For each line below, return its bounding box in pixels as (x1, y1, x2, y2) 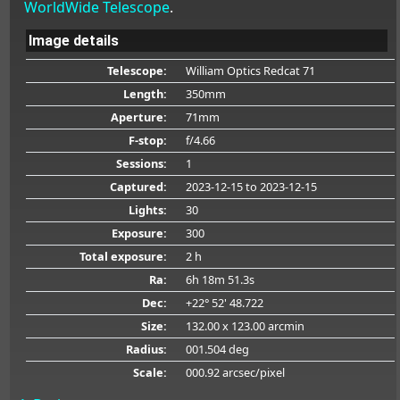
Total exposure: (79, 247, 167, 264)
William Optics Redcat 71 (185, 62, 315, 79)
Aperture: (110, 108, 167, 125)
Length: (122, 85, 167, 102)
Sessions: (115, 154, 167, 171)
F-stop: (128, 131, 167, 148)
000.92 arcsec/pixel (185, 363, 285, 380)
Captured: (109, 178, 167, 195)
